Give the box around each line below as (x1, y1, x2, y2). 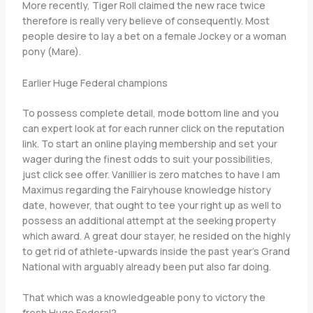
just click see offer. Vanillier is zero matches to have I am (22, 167, 280, 181)
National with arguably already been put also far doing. (22, 259, 271, 273)
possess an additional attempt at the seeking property (22, 213, 276, 227)
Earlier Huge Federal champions (22, 75, 168, 89)
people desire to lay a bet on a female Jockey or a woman (22, 29, 286, 43)
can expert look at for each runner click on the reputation (22, 121, 284, 135)
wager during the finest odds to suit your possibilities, (22, 152, 273, 166)
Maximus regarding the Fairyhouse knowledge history (22, 182, 271, 196)
